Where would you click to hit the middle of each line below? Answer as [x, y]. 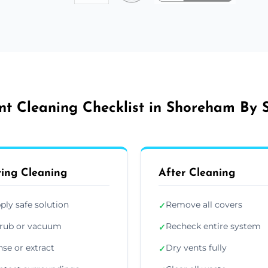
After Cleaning [197, 173]
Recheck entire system [213, 226]
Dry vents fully [196, 247]
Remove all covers [204, 204]
